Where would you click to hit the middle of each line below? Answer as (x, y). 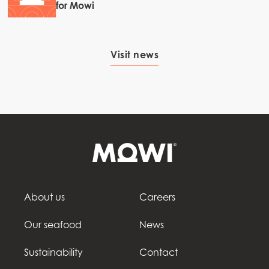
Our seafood (53, 224)
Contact (158, 252)
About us (44, 197)
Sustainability (53, 252)
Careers (157, 197)
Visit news (134, 54)
